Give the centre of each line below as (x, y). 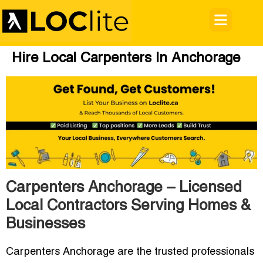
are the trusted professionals (184, 252)
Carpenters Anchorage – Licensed (124, 188)
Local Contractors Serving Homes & (128, 206)
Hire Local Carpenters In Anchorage (126, 59)
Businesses (45, 225)
